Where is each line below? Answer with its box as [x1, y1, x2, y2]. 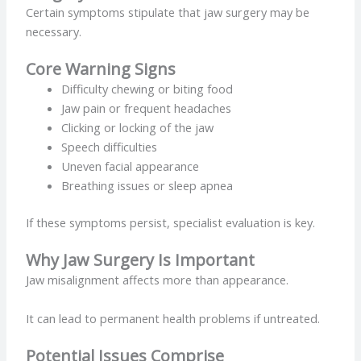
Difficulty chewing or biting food [61, 81, 234, 98]
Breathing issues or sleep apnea [61, 177, 234, 194]
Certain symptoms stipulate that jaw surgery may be [26, 3, 310, 20]
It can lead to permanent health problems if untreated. [26, 309, 321, 326]
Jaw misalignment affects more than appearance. [26, 272, 289, 288]
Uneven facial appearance [61, 158, 200, 175]
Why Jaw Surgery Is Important [26, 249, 255, 272]
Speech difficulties [61, 139, 158, 156]
